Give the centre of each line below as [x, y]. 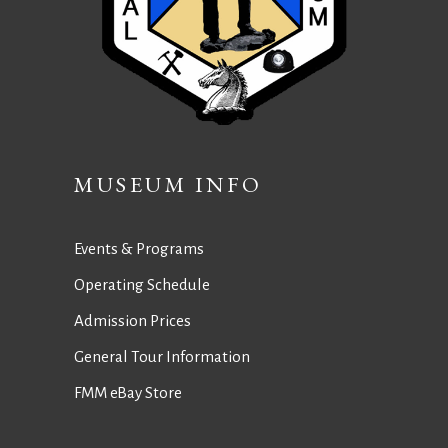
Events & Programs [139, 248]
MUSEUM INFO [168, 184]
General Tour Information [162, 356]
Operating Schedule [142, 284]
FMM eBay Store [128, 392]
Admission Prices [132, 320]
